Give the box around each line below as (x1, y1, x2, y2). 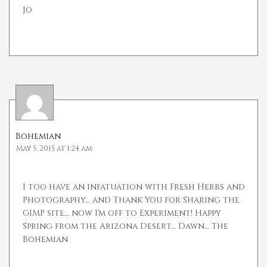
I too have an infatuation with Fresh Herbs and (23, 181, 245, 193)
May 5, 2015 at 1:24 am (16, 144, 92, 154)
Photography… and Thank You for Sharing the (23, 194, 240, 206)
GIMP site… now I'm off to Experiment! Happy (23, 207, 221, 219)
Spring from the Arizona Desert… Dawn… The (23, 221, 228, 232)
